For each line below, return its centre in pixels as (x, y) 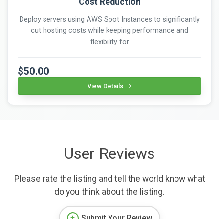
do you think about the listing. (109, 191)
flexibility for (109, 42)
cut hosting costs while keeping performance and (109, 30)
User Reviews (109, 153)
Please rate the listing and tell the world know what (109, 179)
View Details (105, 86)
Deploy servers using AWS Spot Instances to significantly (109, 19)
